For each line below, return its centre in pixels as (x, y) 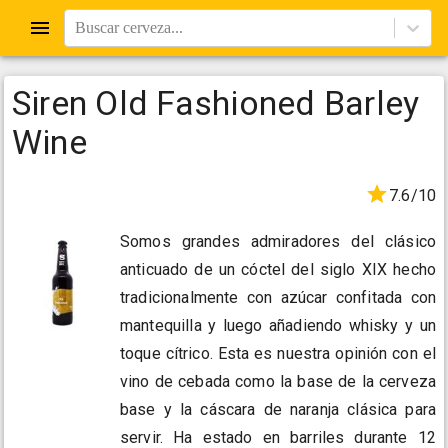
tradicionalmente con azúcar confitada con (278, 298)
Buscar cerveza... (129, 27)
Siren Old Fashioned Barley (216, 103)
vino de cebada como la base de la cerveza (278, 382)
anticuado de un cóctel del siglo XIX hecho (278, 270)
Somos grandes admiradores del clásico (278, 242)
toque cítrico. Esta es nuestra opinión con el (278, 354)
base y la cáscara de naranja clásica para (278, 410)
